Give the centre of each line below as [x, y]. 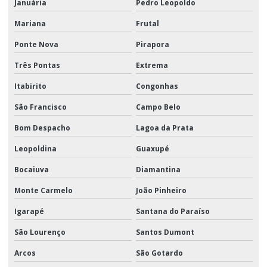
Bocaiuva [32, 169]
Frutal [147, 23]
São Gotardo [159, 253]
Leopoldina [35, 148]
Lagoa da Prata [164, 128]
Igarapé [29, 211]
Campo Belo [158, 107]
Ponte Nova [36, 44]
